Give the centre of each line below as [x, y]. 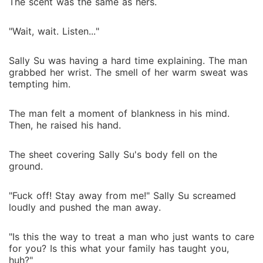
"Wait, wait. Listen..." [54, 31]
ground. [26, 166]
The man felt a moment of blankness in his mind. [119, 113]
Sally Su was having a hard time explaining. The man [128, 60]
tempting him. [40, 84]
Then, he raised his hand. [65, 125]
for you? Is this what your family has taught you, [119, 248]
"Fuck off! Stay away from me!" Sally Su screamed [122, 195]
